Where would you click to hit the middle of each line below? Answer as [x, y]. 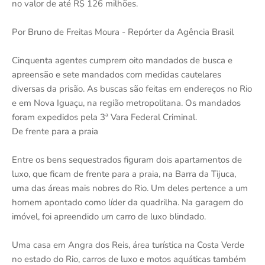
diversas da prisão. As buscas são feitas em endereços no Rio [132, 88]
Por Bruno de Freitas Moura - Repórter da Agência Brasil [123, 32]
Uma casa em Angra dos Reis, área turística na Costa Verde [128, 245]
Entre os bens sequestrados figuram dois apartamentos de [127, 159]
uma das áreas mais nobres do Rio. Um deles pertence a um [130, 188]
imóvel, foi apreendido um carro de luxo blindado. [109, 216]
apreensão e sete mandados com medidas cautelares [117, 74]
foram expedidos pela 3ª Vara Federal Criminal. [104, 117]
